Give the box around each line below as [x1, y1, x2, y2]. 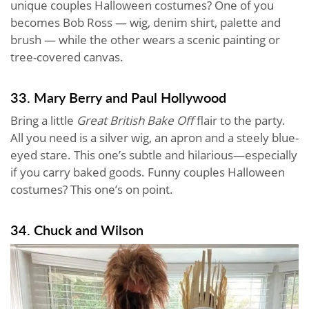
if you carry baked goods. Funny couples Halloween [10, 163, 285, 180]
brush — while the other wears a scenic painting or [10, 31, 280, 48]
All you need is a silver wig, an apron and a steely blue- [10, 129, 299, 146]
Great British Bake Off [77, 112, 197, 128]
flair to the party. [197, 112, 286, 128]
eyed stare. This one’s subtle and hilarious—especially [10, 146, 297, 163]
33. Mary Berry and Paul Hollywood [10, 87, 226, 107]
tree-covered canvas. [10, 48, 126, 65]
